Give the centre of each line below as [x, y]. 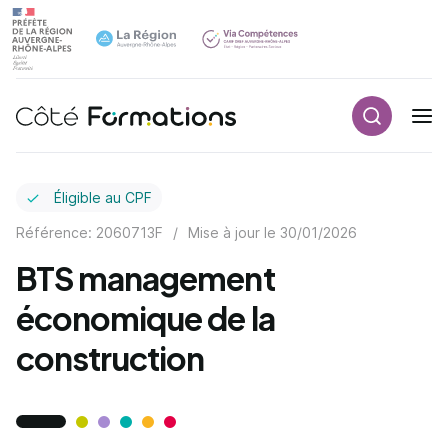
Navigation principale [328, 127]
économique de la [145, 318]
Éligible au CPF [101, 197]
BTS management [145, 278]
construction [110, 358]
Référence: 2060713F [89, 232]
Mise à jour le [234, 232]
